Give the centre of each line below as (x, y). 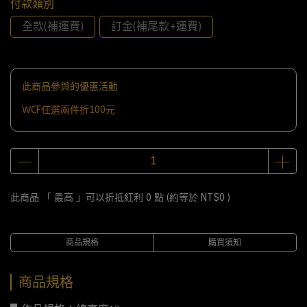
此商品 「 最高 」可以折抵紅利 (78, 198)
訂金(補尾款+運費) (156, 26)
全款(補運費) (53, 26)
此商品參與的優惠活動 (70, 87)
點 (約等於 (176, 198)
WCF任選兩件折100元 (69, 110)
